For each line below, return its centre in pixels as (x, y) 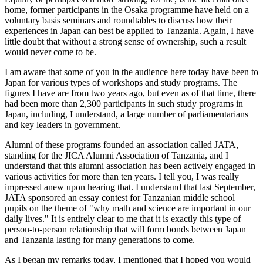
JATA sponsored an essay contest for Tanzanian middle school (120, 198)
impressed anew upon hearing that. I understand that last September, (130, 187)
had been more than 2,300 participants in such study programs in (124, 104)
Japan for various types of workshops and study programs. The (121, 82)
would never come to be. (50, 52)
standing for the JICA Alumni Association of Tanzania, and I (117, 155)
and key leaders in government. (63, 125)
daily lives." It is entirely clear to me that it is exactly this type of (123, 219)
